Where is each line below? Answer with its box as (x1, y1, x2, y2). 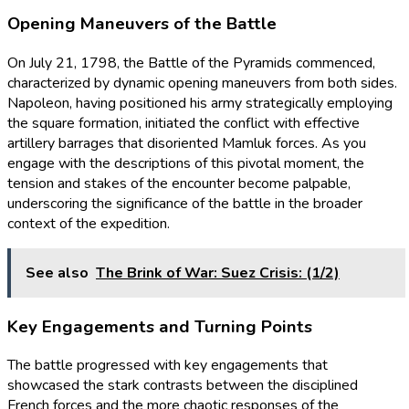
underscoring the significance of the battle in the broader (7, 193, 362, 214)
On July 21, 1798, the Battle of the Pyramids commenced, (7, 52, 375, 73)
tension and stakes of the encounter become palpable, (7, 173, 351, 194)
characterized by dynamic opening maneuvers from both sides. (7, 72, 397, 93)
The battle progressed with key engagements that (7, 355, 328, 376)
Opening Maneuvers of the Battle (7, 12, 277, 37)
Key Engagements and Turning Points (7, 314, 312, 339)
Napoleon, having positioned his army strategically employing (7, 92, 393, 113)
